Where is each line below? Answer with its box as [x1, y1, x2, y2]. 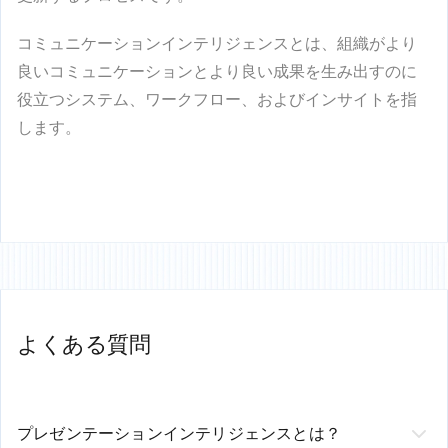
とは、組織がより [289, 34, 417, 53]
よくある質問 [17, 331, 151, 357]
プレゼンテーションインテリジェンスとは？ [17, 424, 341, 443]
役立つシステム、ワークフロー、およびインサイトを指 [17, 90, 417, 109]
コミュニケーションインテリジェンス [17, 34, 289, 53]
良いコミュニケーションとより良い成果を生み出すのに [17, 62, 417, 81]
